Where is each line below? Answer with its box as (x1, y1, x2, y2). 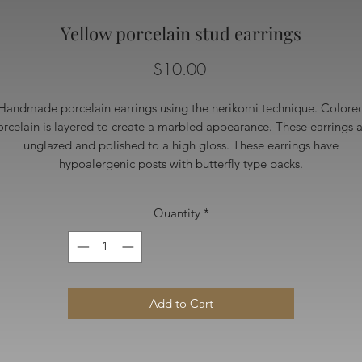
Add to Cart (149, 295, 213, 311)
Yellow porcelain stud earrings (61, 21, 301, 46)
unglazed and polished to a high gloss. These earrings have (23, 137, 339, 154)
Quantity (153, 205, 200, 221)
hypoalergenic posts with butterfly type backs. (59, 156, 303, 172)
